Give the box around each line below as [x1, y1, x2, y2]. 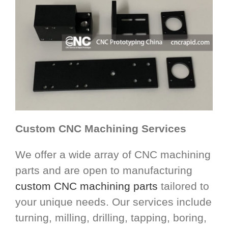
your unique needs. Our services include [15, 196, 212, 208]
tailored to [158, 180, 209, 192]
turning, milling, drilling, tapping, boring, [15, 212, 207, 224]
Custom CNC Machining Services [15, 123, 186, 135]
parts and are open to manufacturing [15, 164, 192, 177]
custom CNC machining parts [15, 180, 158, 192]
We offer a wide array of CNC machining [15, 149, 211, 161]
